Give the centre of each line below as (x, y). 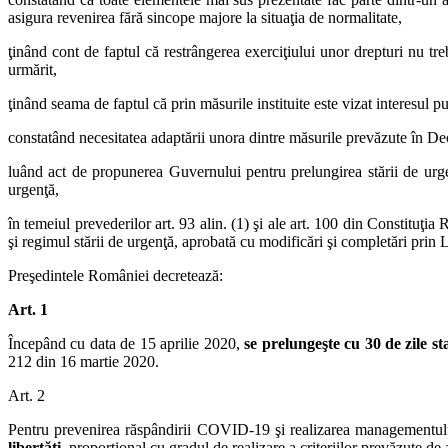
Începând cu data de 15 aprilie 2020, (126, 343)
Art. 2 (26, 395)
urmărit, (32, 69)
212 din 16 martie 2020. (83, 361)
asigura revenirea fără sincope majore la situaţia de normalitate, (205, 17)
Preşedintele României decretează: (115, 275)
